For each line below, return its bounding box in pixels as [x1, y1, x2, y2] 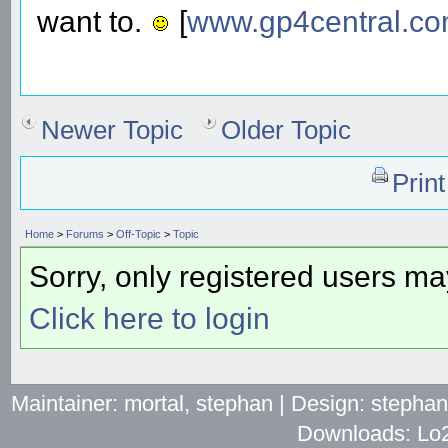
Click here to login [29, 301, 270, 335]
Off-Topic [116, 227, 161, 240]
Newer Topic [41, 115, 183, 144]
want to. [37, 4, 150, 38]
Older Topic [221, 115, 351, 144]
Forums [66, 227, 104, 240]
